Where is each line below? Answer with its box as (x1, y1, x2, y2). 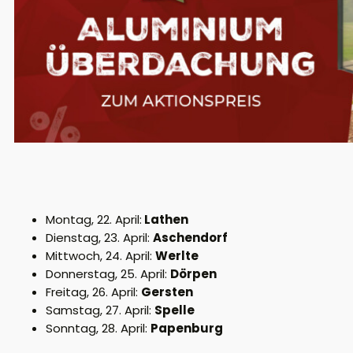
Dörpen (170, 265, 217, 282)
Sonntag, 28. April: (46, 319, 150, 336)
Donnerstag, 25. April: (46, 265, 170, 282)
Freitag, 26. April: (46, 283, 141, 300)
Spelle (154, 301, 195, 318)
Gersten (141, 283, 193, 300)
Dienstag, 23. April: (46, 229, 153, 246)
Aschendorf (153, 229, 228, 246)
